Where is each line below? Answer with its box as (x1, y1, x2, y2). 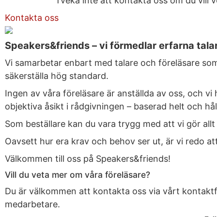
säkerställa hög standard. (5, 71, 108, 81)
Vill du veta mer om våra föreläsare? (5, 170, 150, 180)
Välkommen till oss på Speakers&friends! (5, 154, 170, 164)
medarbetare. (5, 199, 60, 209)
